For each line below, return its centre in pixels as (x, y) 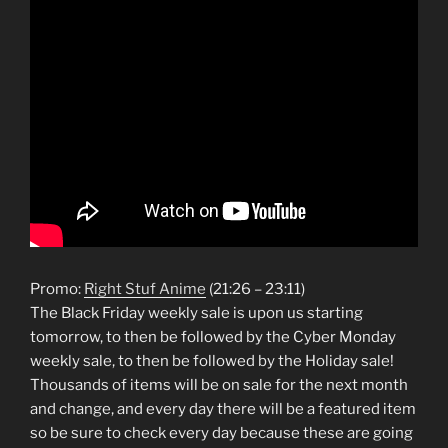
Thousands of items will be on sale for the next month (219, 384)
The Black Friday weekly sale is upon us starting (196, 312)
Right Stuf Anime (145, 288)
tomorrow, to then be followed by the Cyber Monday (213, 336)
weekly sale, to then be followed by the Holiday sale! (212, 360)
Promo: (57, 288)
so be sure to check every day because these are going (221, 432)
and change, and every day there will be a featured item (223, 408)
